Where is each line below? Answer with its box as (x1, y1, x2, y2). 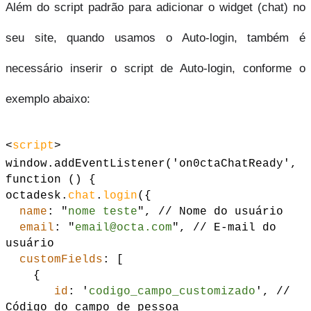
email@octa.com (75, 221, 172, 234)
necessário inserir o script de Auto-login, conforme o (6, 60, 305, 75)
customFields (19, 253, 103, 266)
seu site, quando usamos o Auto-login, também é (6, 30, 305, 44)
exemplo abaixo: (6, 91, 90, 106)
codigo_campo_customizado (89, 285, 255, 298)
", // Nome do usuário (137, 205, 283, 218)
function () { (6, 173, 96, 186)
